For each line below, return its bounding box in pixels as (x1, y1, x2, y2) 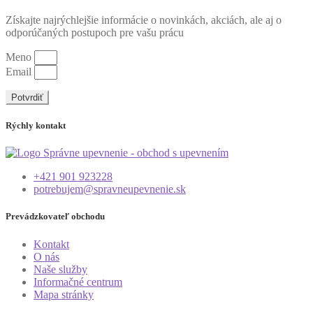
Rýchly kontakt (6, 120, 66, 131)
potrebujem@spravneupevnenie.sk (34, 183, 186, 196)
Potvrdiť (11, 92, 43, 103)
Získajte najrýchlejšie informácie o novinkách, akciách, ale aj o (6, 13, 282, 26)
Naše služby (34, 263, 87, 275)
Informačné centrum (34, 275, 122, 288)
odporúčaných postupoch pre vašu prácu (6, 26, 184, 38)
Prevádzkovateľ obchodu (6, 211, 105, 222)
